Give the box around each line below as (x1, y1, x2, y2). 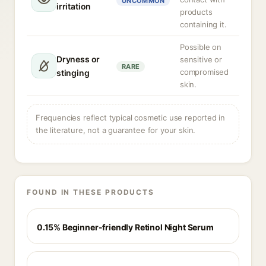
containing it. (180, 20, 227, 29)
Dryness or (56, 54, 100, 64)
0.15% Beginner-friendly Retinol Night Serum (37, 222, 214, 232)
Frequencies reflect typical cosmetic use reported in (36, 113, 226, 122)
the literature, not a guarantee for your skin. (36, 125, 196, 135)
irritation (56, 1, 91, 11)
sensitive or (180, 55, 222, 64)
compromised (180, 67, 229, 77)
